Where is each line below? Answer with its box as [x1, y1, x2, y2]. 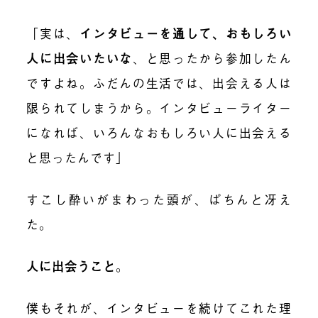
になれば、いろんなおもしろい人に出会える [26, 123, 292, 141]
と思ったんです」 [26, 148, 129, 166]
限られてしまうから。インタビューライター [26, 98, 292, 116]
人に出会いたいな [26, 48, 133, 67]
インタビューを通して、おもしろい [79, 23, 292, 42]
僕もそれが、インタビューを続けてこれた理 [26, 298, 292, 317]
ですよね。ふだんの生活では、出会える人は [26, 73, 292, 92]
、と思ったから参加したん [132, 48, 292, 67]
